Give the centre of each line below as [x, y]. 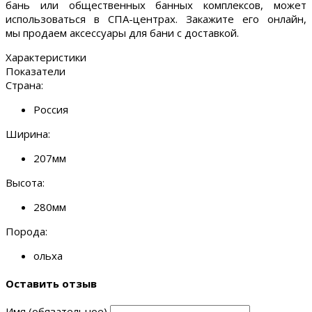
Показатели [36, 71]
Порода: [26, 232]
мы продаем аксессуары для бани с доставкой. [122, 33]
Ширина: [28, 134]
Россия [51, 110]
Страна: [24, 85]
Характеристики [46, 57]
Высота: [25, 183]
